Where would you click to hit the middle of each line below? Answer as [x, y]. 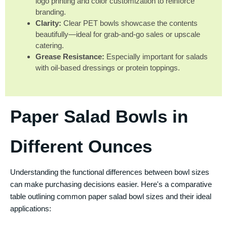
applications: [31, 209]
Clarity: [48, 23]
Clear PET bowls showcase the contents [129, 23]
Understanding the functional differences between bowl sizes [110, 172]
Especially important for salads [156, 56]
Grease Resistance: [70, 56]
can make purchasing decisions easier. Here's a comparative [111, 184]
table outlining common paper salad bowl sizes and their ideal [111, 196]
